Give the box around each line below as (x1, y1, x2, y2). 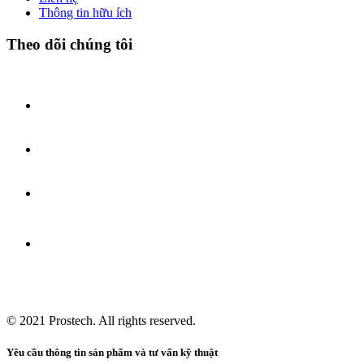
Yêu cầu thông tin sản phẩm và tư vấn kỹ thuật (6, 346, 218, 359)
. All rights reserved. (93, 314, 196, 328)
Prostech (49, 314, 93, 328)
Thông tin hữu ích (39, 6, 132, 20)
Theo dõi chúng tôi (6, 35, 132, 53)
